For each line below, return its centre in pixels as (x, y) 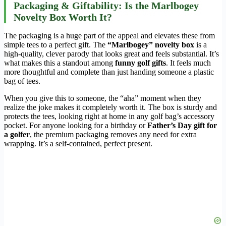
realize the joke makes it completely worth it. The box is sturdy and (110, 107)
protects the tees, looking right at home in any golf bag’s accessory (109, 117)
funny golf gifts (140, 63)
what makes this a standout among (60, 63)
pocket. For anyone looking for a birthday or (76, 126)
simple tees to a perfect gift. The (56, 45)
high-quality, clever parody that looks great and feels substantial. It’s (111, 54)
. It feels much (188, 63)
